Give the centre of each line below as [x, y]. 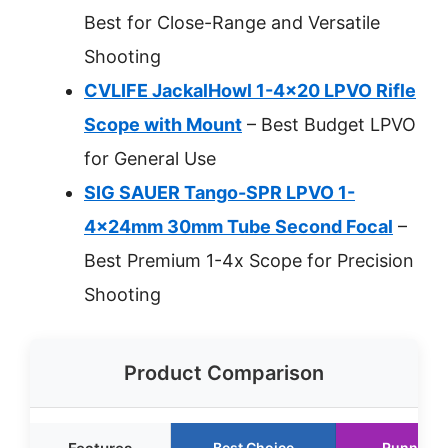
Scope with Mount [163, 124]
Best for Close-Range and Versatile [232, 22]
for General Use [150, 158]
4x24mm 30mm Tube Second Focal [238, 226]
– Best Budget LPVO [329, 124]
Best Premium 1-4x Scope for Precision [249, 260]
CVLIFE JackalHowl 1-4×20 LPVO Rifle [250, 90]
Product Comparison [224, 373]
